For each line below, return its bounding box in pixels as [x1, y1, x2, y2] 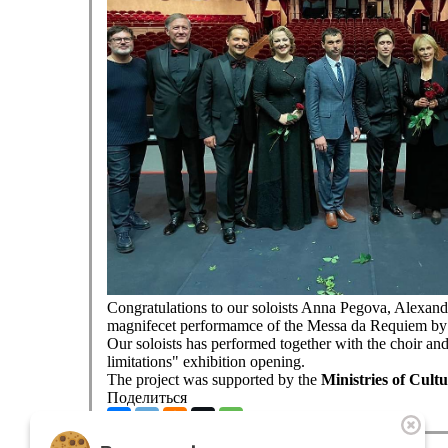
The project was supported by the [106, 371, 321, 388]
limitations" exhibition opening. [106, 353, 313, 370]
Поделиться [106, 389, 187, 406]
